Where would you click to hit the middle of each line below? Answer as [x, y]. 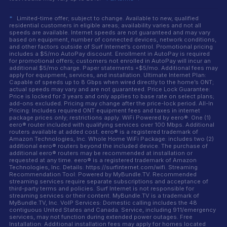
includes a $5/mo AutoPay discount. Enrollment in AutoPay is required [109, 54]
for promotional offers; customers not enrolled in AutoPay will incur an [110, 61]
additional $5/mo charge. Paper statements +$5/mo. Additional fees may [113, 68]
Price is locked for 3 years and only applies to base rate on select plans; [111, 97]
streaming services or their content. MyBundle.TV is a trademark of [104, 196]
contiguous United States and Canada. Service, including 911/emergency [112, 210]
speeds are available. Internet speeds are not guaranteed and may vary [109, 33]
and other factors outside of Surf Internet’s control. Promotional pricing [111, 47]
